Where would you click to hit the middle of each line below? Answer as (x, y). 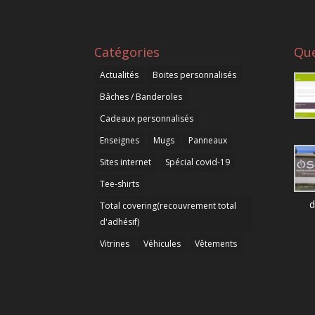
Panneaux (208, 140)
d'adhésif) (120, 221)
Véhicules (162, 243)
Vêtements (216, 243)
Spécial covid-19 (198, 162)
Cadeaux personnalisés (147, 118)
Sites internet (126, 162)
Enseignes (120, 140)
